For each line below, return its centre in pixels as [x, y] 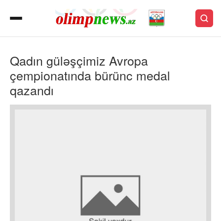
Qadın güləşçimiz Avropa [79, 60]
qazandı [32, 90]
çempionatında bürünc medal [90, 75]
